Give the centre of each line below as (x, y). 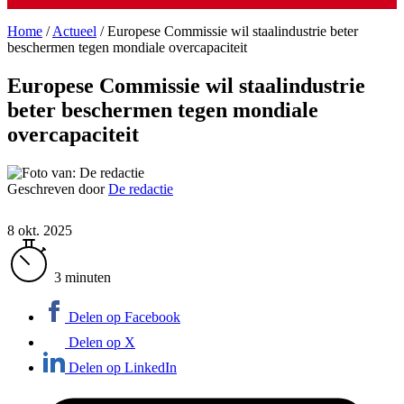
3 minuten (83, 277)
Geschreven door (58, 188)
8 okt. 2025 (40, 230)
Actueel (74, 31)
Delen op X (102, 342)
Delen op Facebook (124, 317)
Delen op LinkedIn (123, 367)
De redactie (141, 188)
